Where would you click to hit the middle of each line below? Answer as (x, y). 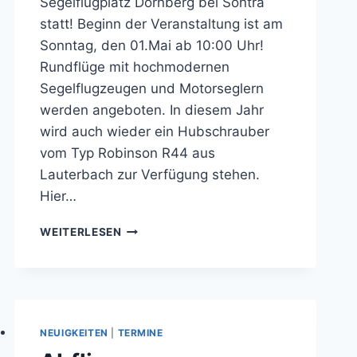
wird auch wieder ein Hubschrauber (155, 132)
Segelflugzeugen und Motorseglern (152, 89)
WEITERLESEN (81, 232)
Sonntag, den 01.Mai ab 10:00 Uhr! (152, 46)
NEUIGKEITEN (74, 333)
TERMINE (140, 333)
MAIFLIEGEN (156, 245)
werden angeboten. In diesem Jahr (152, 110)
